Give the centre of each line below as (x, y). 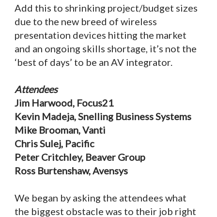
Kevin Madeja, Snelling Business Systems (103, 116)
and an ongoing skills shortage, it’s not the (106, 49)
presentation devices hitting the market (101, 35)
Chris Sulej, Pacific (54, 144)
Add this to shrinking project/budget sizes (106, 8)
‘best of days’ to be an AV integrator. (93, 62)
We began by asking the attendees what (101, 198)
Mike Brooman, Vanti (60, 130)
